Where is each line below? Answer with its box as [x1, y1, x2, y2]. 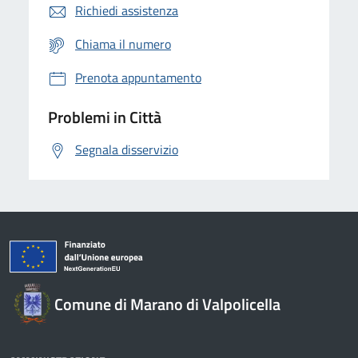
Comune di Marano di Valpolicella [54, 291, 280, 316]
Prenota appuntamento [75, 67, 201, 87]
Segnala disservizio [75, 139, 178, 159]
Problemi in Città [48, 104, 161, 129]
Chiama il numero [75, 34, 171, 54]
